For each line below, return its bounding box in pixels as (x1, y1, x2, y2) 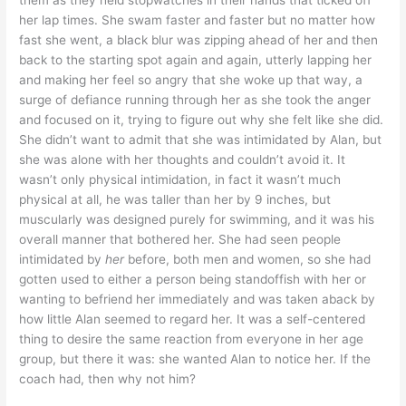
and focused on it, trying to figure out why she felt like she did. (19, 112, 384, 128)
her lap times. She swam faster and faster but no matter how (19, 13, 376, 28)
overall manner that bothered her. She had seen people (19, 232, 342, 247)
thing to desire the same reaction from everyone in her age (19, 332, 364, 347)
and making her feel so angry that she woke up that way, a (19, 72, 363, 88)
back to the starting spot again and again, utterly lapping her (19, 53, 372, 68)
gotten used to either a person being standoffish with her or (19, 272, 367, 287)
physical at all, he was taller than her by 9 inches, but (19, 192, 332, 208)
